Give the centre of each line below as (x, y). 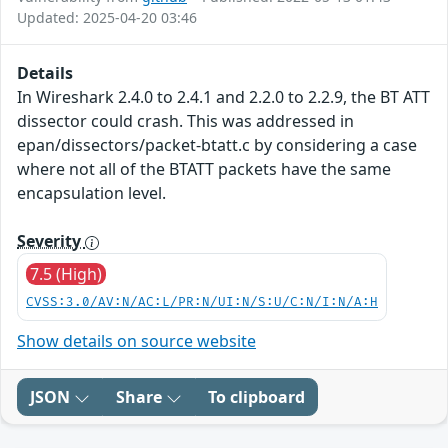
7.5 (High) (66, 274)
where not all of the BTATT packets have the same (204, 169)
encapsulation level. (91, 193)
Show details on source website (136, 341)
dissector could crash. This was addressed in (185, 121)
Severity (51, 241)
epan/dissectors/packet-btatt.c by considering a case (217, 145)
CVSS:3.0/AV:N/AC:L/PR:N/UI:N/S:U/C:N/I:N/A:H (202, 303)
